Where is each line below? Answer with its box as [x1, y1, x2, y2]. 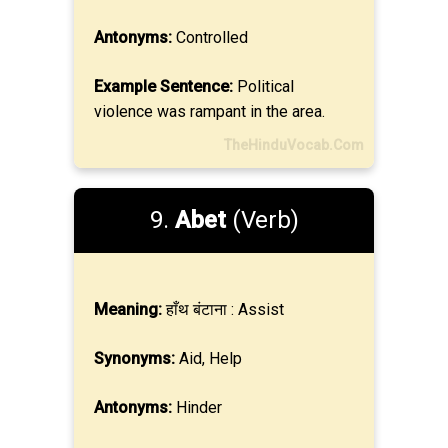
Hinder [172, 398, 222, 417]
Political [233, 77, 294, 96]
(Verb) [225, 206, 299, 234]
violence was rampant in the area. [94, 102, 325, 121]
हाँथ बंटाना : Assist [162, 300, 284, 319]
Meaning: [94, 300, 162, 319]
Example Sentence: [94, 77, 233, 96]
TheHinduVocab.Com [224, 137, 364, 153]
